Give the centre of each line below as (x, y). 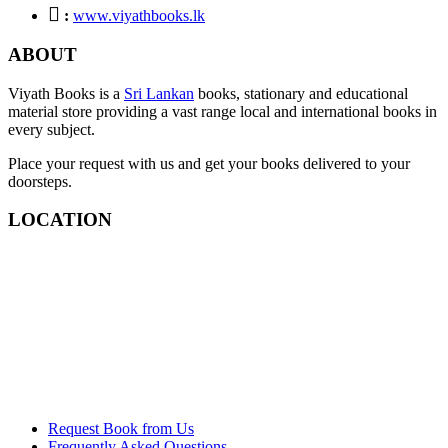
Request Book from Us (121, 429)
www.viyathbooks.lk (139, 16)
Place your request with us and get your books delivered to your (209, 163)
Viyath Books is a (66, 93)
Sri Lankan (159, 93)
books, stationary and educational (301, 93)
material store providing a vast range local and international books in (222, 111)
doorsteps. (40, 181)
